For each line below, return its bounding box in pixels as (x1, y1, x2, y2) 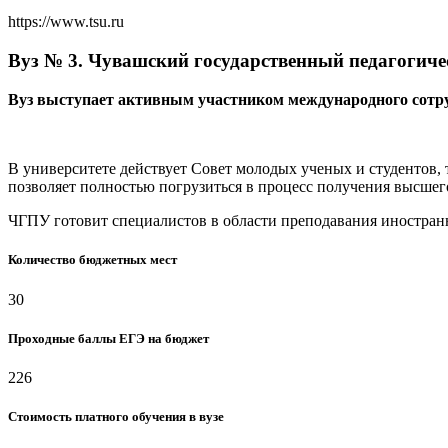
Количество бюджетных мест (8, 252, 177, 268)
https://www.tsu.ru (8, 13, 124, 31)
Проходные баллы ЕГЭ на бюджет (8, 330, 209, 346)
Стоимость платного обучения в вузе (8, 409, 224, 425)
